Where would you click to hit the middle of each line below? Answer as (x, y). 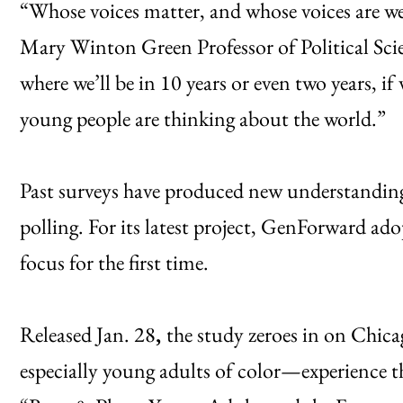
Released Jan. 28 (88, 334)
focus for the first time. (114, 262)
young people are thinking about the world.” (203, 118)
